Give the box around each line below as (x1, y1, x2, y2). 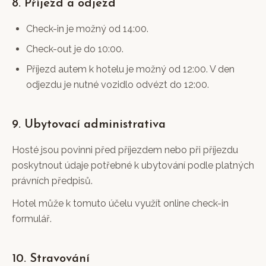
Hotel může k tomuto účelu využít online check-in (12, 198, 229, 209)
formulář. (12, 213, 52, 224)
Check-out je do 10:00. (26, 43, 123, 55)
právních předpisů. (12, 175, 93, 186)
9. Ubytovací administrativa (12, 119, 166, 131)
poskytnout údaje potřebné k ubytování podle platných (12, 160, 254, 171)
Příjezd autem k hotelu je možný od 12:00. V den (26, 64, 235, 75)
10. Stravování (12, 253, 90, 265)
